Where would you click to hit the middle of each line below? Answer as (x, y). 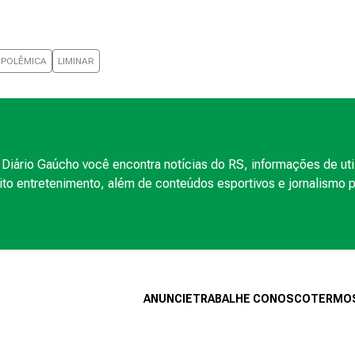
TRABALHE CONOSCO (252, 298)
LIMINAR (76, 61)
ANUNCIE (168, 298)
